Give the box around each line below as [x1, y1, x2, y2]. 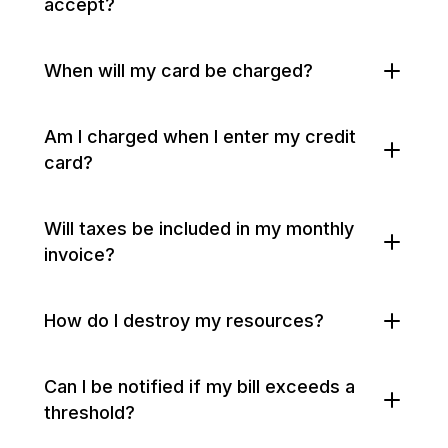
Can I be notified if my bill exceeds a [44, 376, 355, 397]
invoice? [44, 244, 115, 265]
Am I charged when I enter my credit [44, 126, 356, 147]
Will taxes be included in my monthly [44, 218, 354, 239]
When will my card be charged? [44, 60, 313, 81]
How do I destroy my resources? [44, 310, 324, 331]
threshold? [44, 402, 135, 423]
